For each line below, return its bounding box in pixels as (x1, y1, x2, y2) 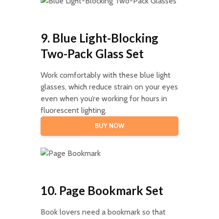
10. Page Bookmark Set (40, 183, 163, 197)
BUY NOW (94, 122, 124, 130)
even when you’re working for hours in (40, 93, 167, 103)
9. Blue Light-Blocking (40, 30, 158, 45)
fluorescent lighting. (40, 105, 107, 115)
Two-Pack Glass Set (40, 46, 144, 61)
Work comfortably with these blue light (40, 70, 171, 80)
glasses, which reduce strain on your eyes (40, 82, 178, 91)
